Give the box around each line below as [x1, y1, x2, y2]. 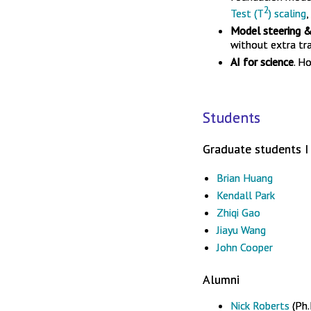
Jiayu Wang [217, 223, 266, 237]
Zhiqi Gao [217, 205, 260, 219]
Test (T [230, 6, 264, 21]
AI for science [230, 55, 294, 69]
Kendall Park [217, 188, 275, 202]
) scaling [269, 6, 306, 21]
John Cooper [217, 240, 273, 254]
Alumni [203, 271, 239, 287]
